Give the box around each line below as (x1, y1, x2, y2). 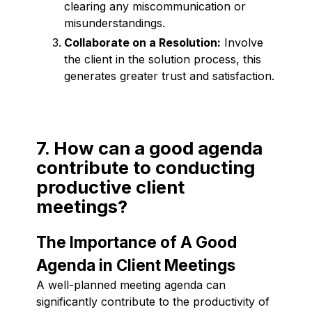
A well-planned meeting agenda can (36, 277, 226, 292)
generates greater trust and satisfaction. (64, 68, 274, 83)
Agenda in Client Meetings (36, 255, 235, 274)
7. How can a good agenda (36, 136, 263, 159)
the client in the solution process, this (64, 52, 261, 66)
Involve (221, 35, 263, 49)
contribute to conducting (36, 156, 255, 178)
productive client (36, 175, 185, 198)
